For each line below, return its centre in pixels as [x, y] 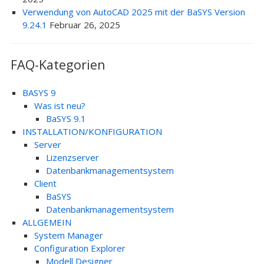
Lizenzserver [72, 157]
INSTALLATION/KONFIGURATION [92, 131]
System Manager [68, 235]
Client [45, 183]
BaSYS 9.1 [66, 118]
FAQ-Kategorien [58, 65]
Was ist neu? [60, 105]
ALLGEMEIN [47, 222]
